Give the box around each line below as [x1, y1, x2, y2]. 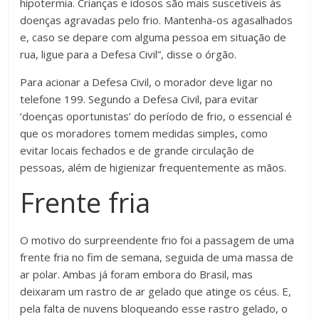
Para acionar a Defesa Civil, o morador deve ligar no [20, 75, 273, 90]
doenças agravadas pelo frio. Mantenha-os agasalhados [20, 13, 293, 28]
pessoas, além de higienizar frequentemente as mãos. [20, 160, 287, 175]
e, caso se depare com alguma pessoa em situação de [20, 30, 287, 45]
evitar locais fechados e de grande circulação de [20, 143, 255, 158]
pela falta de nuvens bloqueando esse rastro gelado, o [20, 301, 288, 316]
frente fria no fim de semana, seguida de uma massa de [20, 250, 294, 265]
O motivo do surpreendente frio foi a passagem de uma [20, 233, 295, 248]
